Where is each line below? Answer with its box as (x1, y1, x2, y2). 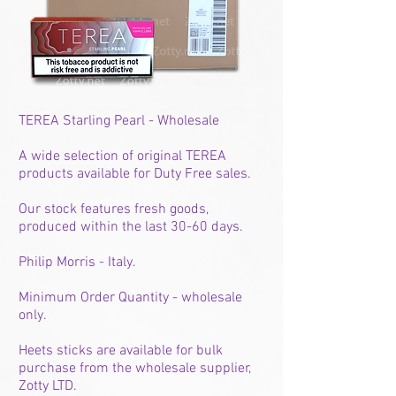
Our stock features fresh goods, (19, 201, 209, 218)
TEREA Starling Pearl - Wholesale (19, 112, 219, 130)
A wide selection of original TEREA (19, 148, 226, 165)
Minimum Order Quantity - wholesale (19, 289, 242, 307)
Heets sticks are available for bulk (19, 342, 223, 360)
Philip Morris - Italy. (19, 254, 136, 271)
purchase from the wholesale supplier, (19, 360, 251, 377)
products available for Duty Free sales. (19, 165, 251, 183)
